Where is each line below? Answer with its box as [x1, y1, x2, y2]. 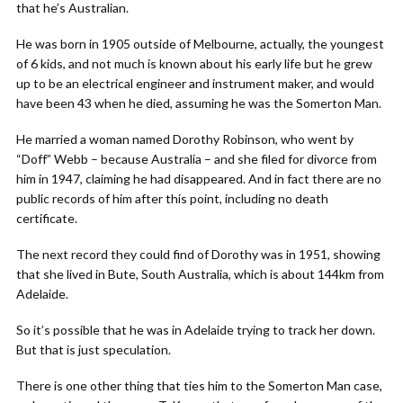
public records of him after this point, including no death [16, 191, 328, 206]
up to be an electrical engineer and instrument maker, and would [16, 76, 374, 91]
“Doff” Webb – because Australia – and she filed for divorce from [16, 151, 377, 166]
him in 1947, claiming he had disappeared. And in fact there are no [16, 171, 381, 186]
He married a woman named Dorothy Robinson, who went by [16, 131, 354, 147]
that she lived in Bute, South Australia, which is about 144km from [16, 266, 384, 282]
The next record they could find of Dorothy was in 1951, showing [16, 246, 381, 262]
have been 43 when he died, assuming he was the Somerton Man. [16, 95, 381, 111]
